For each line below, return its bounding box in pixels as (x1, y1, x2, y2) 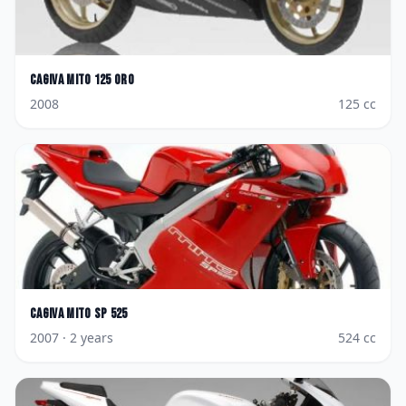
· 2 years (59, 329, 113, 346)
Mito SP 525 (66, 305, 128, 323)
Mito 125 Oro (66, 72, 135, 89)
